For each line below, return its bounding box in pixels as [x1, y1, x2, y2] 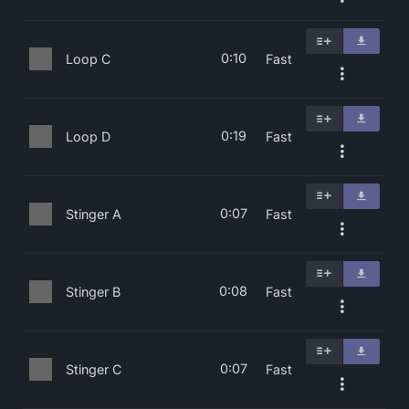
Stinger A [66, 206, 121, 222]
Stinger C [66, 362, 121, 377]
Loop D [66, 129, 110, 144]
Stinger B [66, 284, 121, 299]
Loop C [66, 51, 110, 67]
